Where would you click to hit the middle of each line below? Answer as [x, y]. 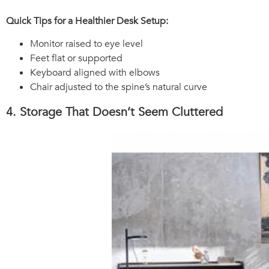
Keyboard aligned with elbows [95, 73]
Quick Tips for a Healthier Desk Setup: [87, 21]
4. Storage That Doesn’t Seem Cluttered [114, 112]
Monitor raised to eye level [86, 44]
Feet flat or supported [76, 59]
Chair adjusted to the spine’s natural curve [119, 87]
